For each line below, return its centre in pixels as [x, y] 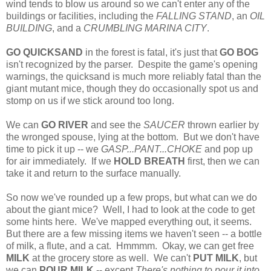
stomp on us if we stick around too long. [90, 101]
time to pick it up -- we [54, 149]
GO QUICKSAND [44, 53]
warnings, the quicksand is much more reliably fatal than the [134, 77]
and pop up [227, 149]
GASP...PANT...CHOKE [152, 149]
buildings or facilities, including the [81, 16]
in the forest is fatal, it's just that [151, 53]
